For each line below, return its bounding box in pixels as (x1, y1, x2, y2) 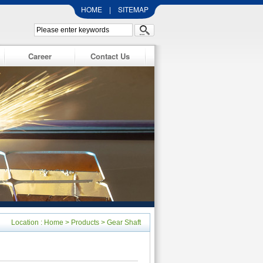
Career (28, 50, 52, 62)
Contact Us (90, 50, 130, 62)
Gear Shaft (107, 218, 141, 227)
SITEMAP (118, 4, 149, 14)
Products (71, 218, 99, 227)
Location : (11, 218, 44, 227)
